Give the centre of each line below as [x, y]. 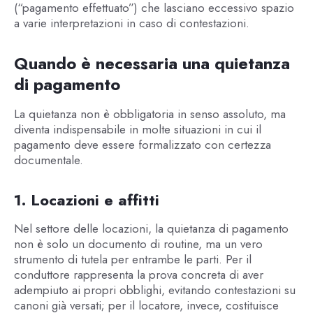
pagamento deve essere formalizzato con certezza [142, 144]
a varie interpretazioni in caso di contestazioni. [131, 23]
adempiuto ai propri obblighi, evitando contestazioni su [154, 290]
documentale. [48, 160]
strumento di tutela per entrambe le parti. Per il [132, 259]
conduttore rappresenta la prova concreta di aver [138, 274]
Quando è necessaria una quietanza [152, 63]
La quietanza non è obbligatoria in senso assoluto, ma [150, 114]
